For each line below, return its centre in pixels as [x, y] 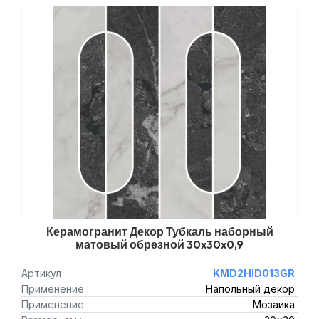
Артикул [41, 273]
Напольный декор [250, 289]
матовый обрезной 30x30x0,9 [159, 244]
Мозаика [273, 304]
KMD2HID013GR [253, 273]
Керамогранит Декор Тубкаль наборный [159, 231]
